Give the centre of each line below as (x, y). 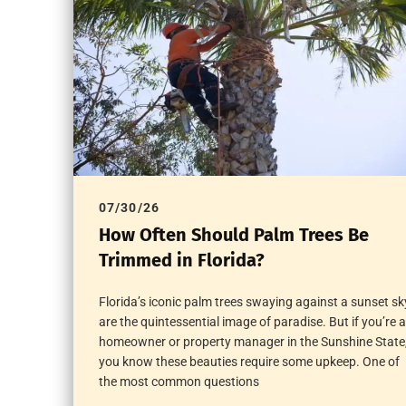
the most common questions (179, 382)
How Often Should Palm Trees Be (233, 235)
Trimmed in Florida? (181, 261)
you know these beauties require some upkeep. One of (249, 362)
